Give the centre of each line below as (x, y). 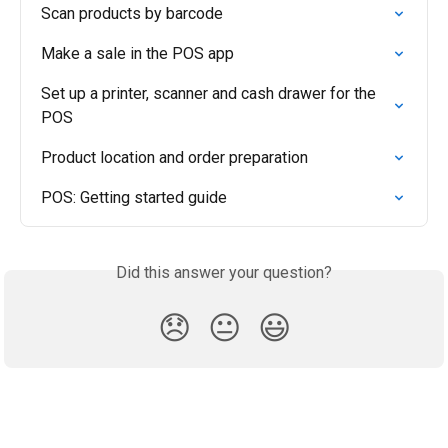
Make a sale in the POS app (137, 54)
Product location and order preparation (174, 158)
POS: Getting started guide (134, 198)
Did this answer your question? (224, 273)
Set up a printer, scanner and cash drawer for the (210, 94)
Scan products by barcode (132, 14)
